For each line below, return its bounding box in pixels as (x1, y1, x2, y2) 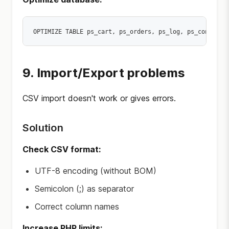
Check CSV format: (22, 144, 101, 154)
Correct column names (35, 201, 119, 212)
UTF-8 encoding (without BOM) (35, 166, 156, 176)
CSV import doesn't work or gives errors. (22, 93, 176, 103)
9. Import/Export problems (22, 65, 185, 80)
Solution (22, 122, 63, 134)
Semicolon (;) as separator (35, 184, 134, 194)
